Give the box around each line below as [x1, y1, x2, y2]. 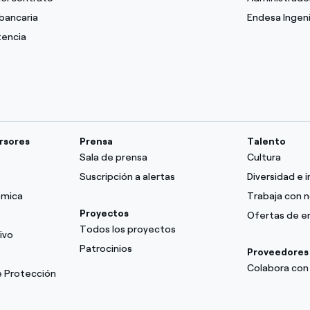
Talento [246, 136, 286, 147]
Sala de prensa [80, 152, 148, 163]
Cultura [246, 152, 281, 163]
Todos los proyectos [80, 224, 176, 235]
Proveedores [246, 246, 309, 258]
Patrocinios [80, 243, 133, 255]
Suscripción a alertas [80, 171, 176, 183]
